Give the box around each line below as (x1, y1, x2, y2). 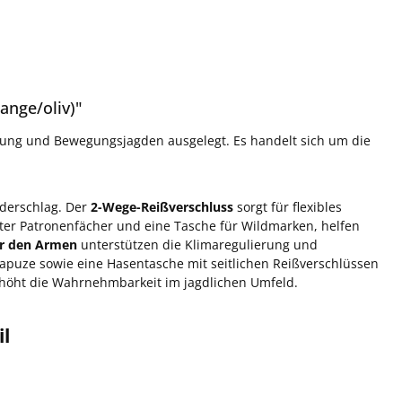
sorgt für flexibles (233, 197, 342, 215)
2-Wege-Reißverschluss (91, 197, 233, 215)
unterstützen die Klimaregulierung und (77, 235, 318, 253)
